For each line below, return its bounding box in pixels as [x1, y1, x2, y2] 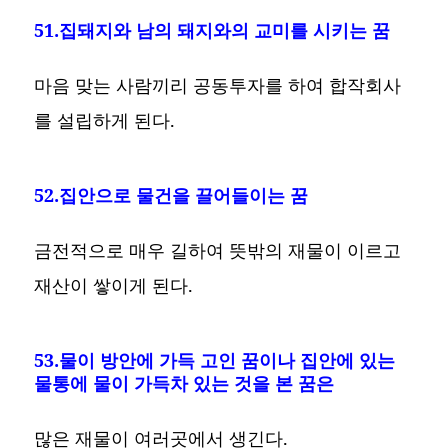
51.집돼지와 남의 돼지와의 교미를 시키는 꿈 [34, 18, 391, 43]
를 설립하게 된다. [34, 108, 176, 133]
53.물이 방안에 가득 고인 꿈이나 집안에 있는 [34, 348, 396, 373]
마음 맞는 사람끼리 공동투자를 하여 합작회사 [34, 73, 402, 98]
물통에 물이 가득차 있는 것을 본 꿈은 [34, 371, 335, 396]
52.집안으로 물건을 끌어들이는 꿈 [34, 183, 309, 208]
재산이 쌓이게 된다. [34, 273, 194, 298]
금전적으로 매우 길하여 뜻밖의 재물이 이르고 [34, 238, 402, 263]
